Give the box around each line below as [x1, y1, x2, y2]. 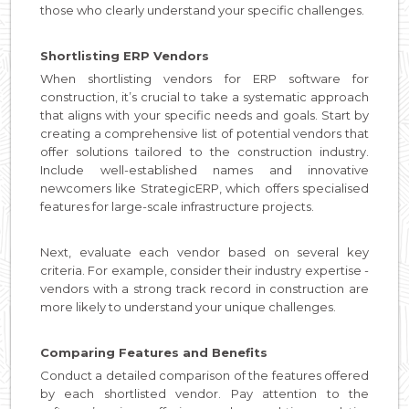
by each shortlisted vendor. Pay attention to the [40, 385, 369, 401]
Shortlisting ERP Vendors [40, 47, 209, 63]
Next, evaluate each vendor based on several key [40, 244, 369, 259]
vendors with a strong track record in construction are [40, 280, 369, 296]
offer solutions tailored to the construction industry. [40, 143, 369, 159]
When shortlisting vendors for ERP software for [40, 70, 369, 86]
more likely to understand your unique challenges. [40, 299, 336, 314]
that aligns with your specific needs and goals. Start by [40, 107, 369, 122]
